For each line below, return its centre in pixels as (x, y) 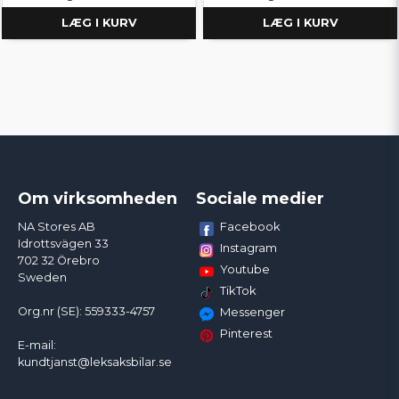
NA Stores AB (57, 227)
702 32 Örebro (59, 261)
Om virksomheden (98, 199)
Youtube (244, 269)
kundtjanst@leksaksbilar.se (95, 362)
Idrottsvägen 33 (63, 244)
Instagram (248, 248)
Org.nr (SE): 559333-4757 (86, 312)
